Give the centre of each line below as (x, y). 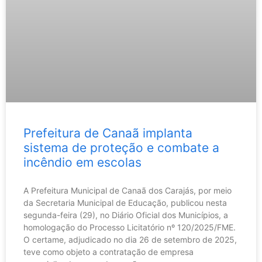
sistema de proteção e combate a (121, 148)
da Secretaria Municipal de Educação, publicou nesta (125, 203)
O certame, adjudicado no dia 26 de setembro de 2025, (130, 240)
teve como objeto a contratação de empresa (108, 252)
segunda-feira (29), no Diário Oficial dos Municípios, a (126, 215)
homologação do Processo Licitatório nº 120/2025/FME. (130, 227)
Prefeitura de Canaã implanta (108, 133)
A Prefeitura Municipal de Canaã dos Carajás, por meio (127, 191)
